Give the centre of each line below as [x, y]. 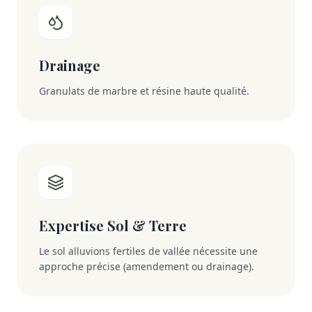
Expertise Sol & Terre [113, 226]
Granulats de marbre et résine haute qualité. [144, 91]
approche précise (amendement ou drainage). [147, 267]
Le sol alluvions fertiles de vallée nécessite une [148, 251]
